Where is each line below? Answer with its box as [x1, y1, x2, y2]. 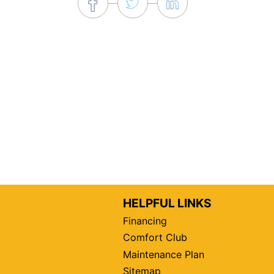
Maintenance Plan [122, 248, 204, 261]
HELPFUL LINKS [122, 195, 212, 210]
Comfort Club [122, 231, 187, 244]
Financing [122, 215, 167, 228]
